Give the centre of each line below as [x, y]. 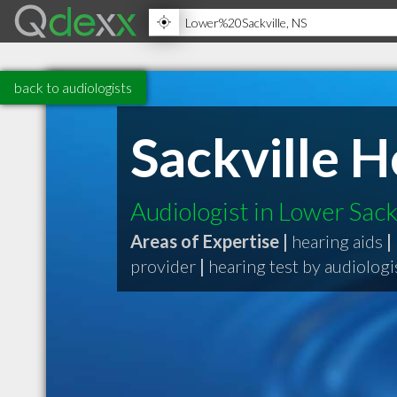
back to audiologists [73, 87]
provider [163, 266]
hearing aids [337, 241]
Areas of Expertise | [209, 241]
